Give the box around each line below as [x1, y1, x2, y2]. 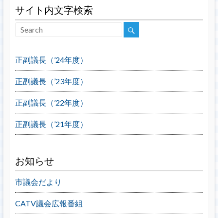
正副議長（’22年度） [15, 98, 88, 107]
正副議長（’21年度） [15, 119, 88, 128]
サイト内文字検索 [15, 4, 93, 16]
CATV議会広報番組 [15, 199, 83, 208]
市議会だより [15, 177, 62, 186]
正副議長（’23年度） [15, 76, 88, 86]
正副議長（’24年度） [15, 55, 88, 64]
